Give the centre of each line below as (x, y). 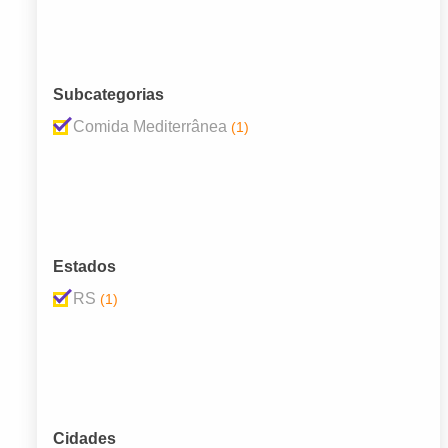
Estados (84, 267)
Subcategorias (108, 95)
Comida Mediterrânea (150, 127)
